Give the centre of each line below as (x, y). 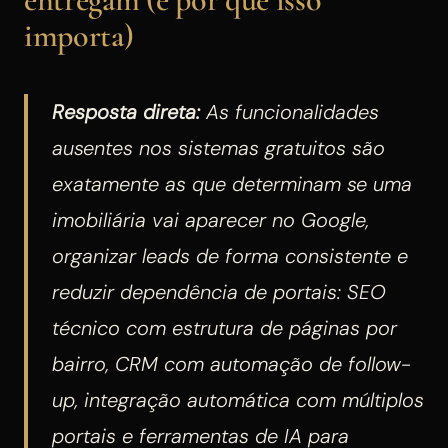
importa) (79, 35)
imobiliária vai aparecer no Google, (210, 219)
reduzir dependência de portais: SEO (219, 291)
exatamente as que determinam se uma (232, 183)
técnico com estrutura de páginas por (224, 327)
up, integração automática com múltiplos (238, 399)
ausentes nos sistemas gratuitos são (218, 147)
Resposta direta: (126, 111)
